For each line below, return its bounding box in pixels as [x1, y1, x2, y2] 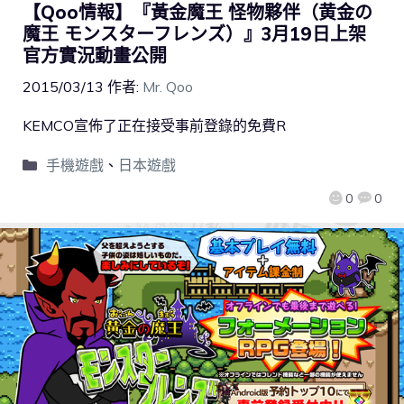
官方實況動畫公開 [23, 44, 167, 68]
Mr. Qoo [142, 78, 193, 96]
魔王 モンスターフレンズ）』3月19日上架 [23, 23, 366, 46]
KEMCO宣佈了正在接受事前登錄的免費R [23, 116, 286, 135]
